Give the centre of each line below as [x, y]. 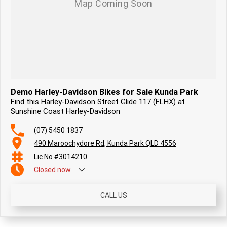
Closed [45, 170]
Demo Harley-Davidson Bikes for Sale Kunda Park [104, 92]
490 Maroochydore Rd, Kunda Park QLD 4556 [105, 143]
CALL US [113, 195]
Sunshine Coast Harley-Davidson [65, 111]
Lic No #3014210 [61, 157]
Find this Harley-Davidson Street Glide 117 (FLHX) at [98, 102]
